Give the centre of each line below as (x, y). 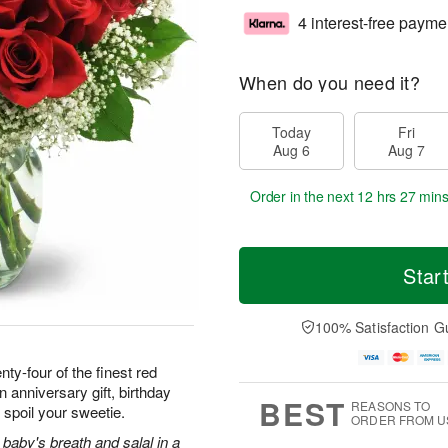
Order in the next (304, 196)
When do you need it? (329, 82)
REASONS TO (391, 406)
